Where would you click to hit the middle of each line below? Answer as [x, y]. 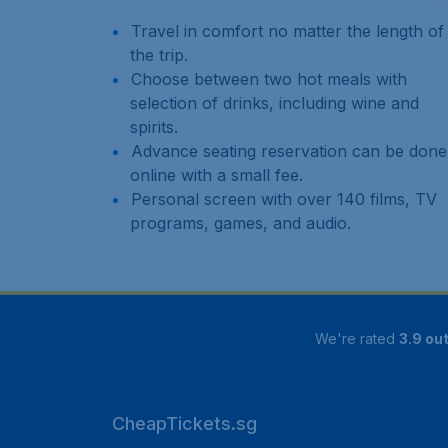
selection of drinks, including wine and [274, 103]
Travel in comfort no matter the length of [287, 31]
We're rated [357, 338]
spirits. [154, 127]
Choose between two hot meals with [269, 79]
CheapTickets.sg [184, 424]
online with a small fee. [216, 175]
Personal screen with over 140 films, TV [284, 199]
